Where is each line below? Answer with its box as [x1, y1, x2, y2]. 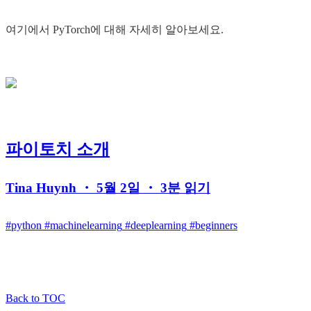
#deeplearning [125, 219, 187, 231]
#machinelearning [44, 219, 122, 231]
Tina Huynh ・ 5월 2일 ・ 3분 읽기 [6, 180, 210, 196]
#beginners [190, 219, 237, 231]
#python [6, 219, 42, 231]
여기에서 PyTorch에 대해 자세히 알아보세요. [6, 24, 224, 36]
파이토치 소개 [6, 140, 110, 159]
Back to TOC [6, 292, 65, 304]
